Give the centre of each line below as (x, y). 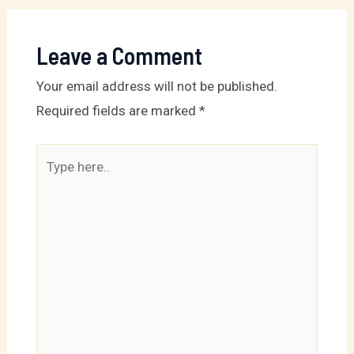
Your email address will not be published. (156, 87)
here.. (51, 179)
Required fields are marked (117, 111)
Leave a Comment (119, 56)
